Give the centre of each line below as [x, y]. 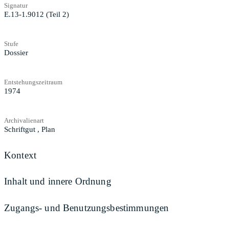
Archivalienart [24, 120]
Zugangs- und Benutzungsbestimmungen [87, 208]
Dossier [16, 52]
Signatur [16, 5]
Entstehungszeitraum [33, 82]
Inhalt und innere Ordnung [58, 181]
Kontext [20, 155]
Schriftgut [20, 129]
